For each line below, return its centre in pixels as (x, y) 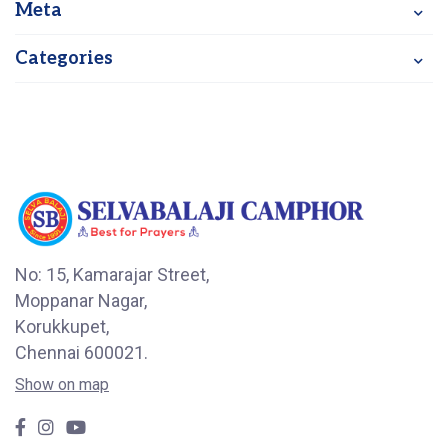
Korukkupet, (62, 326)
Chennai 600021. (81, 352)
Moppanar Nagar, (81, 300)
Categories (64, 58)
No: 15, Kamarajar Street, (112, 274)
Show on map (62, 384)
